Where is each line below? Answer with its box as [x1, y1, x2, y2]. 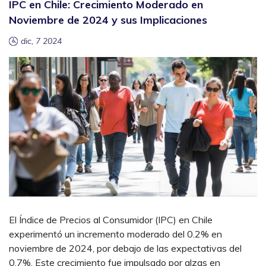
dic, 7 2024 [21, 36, 62, 46]
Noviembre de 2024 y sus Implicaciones [9, 13, 207, 27]
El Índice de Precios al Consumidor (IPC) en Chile [9, 214, 213, 226]
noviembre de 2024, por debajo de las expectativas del [9, 242, 242, 255]
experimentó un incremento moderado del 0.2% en [9, 228, 222, 240]
